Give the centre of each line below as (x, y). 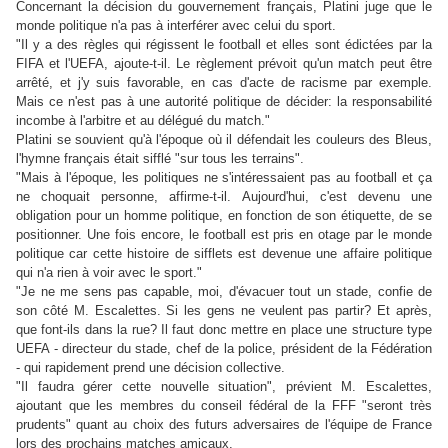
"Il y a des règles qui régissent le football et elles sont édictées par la (224, 44)
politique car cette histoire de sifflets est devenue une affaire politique (224, 253)
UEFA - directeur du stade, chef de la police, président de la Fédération (224, 348)
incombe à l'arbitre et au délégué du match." (143, 120)
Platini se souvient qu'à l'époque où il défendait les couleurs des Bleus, (224, 139)
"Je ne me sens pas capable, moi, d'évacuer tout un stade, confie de (224, 291)
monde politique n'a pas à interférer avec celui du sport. (176, 25)
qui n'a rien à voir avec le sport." (109, 272)
